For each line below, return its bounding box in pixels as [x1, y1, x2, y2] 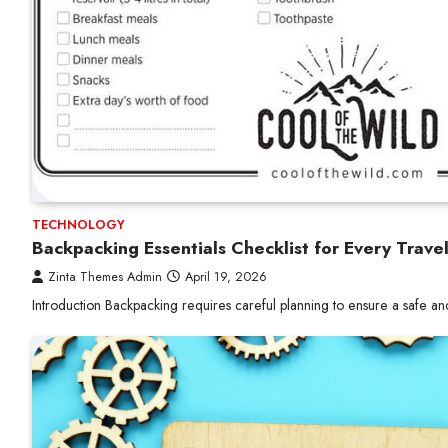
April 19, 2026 [185, 267, 267, 287]
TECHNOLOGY [32, 215, 125, 235]
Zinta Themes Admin [48, 267, 162, 287]
